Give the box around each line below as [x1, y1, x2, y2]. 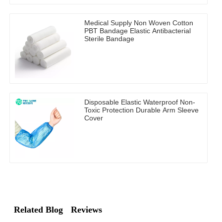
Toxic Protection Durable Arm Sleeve [84, 106, 199, 114]
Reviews [71, 205, 102, 215]
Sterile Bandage [84, 35, 134, 43]
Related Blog [14, 205, 63, 215]
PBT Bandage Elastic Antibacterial [84, 27, 191, 35]
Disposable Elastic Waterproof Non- [84, 98, 195, 107]
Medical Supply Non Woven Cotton [84, 19, 193, 27]
